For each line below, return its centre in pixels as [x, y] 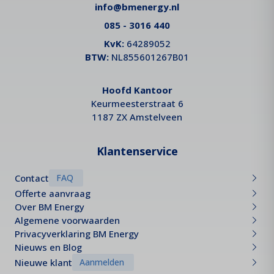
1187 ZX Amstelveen [137, 117]
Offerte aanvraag [53, 193]
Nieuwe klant [43, 262]
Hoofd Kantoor [137, 90]
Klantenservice [137, 151]
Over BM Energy [50, 207]
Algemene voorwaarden [67, 220]
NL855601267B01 [149, 57]
